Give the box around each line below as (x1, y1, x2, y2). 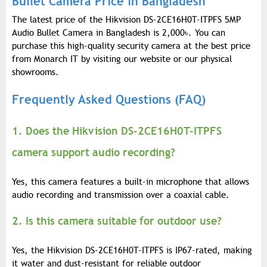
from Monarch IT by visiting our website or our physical (12, 53, 232, 64)
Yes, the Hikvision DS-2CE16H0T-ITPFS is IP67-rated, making (12, 244, 252, 256)
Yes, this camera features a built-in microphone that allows (12, 176, 249, 187)
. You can (188, 27, 225, 38)
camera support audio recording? (12, 145, 175, 159)
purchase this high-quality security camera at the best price (12, 40, 250, 51)
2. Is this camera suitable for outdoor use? (12, 213, 222, 228)
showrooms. (12, 66, 59, 77)
